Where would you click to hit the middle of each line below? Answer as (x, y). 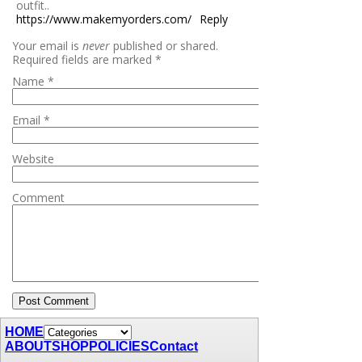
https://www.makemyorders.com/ (104, 19)
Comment (38, 197)
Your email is (47, 45)
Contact (174, 346)
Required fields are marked (84, 59)
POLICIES (119, 346)
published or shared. (164, 45)
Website (33, 158)
